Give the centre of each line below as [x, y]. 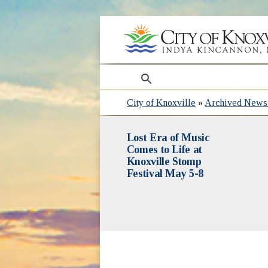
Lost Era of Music [168, 137]
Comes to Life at [164, 149]
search [143, 71]
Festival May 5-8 [165, 173]
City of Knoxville [162, 102]
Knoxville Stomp [164, 161]
